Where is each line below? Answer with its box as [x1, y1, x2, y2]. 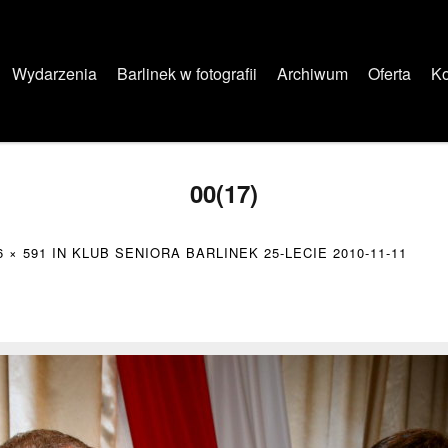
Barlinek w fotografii [117, 62, 257, 85]
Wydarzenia [12, 62, 97, 85]
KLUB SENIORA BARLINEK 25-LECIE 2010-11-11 [72, 243, 407, 262]
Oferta [368, 62, 411, 85]
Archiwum [277, 62, 348, 85]
